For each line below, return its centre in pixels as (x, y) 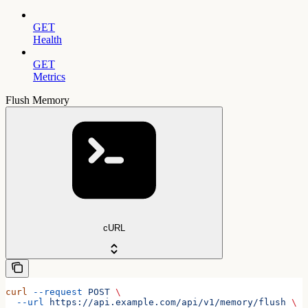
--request (55, 291)
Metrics (49, 77)
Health (47, 40)
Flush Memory (37, 100)
